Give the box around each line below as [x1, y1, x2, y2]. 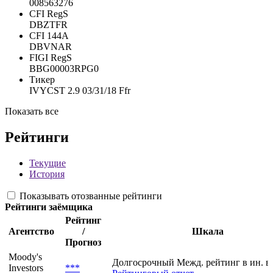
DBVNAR [29, 41, 72, 52]
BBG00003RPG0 [29, 63, 99, 74]
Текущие [29, 158, 66, 169]
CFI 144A [29, 30, 69, 41]
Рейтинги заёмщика [5, 202, 93, 213]
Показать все [5, 106, 58, 117]
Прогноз [65, 237, 101, 248]
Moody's [9, 252, 42, 263]
